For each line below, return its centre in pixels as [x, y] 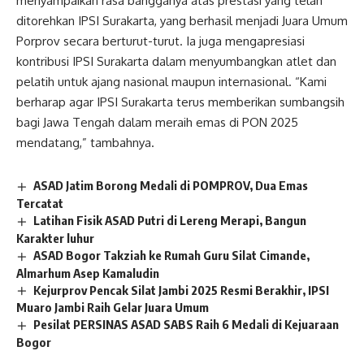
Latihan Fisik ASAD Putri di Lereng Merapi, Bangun [170, 220]
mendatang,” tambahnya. [85, 142]
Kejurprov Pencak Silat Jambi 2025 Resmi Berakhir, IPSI [182, 290]
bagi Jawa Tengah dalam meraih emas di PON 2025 [157, 122]
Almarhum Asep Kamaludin [88, 273]
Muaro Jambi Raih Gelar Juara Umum [113, 308]
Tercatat [40, 203]
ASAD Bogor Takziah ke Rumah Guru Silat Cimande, [172, 255]
